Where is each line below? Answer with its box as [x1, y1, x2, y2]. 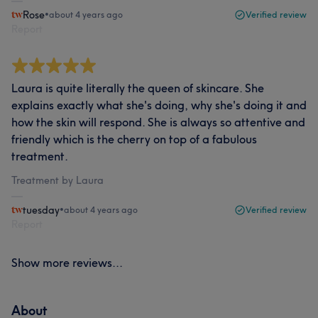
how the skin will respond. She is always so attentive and [11, 114, 305, 129]
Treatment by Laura [11, 173, 104, 187]
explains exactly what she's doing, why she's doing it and [11, 97, 307, 112]
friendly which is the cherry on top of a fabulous [11, 131, 257, 146]
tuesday [23, 203, 60, 216]
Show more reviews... [11, 255, 123, 270]
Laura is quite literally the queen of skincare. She [11, 80, 264, 95]
